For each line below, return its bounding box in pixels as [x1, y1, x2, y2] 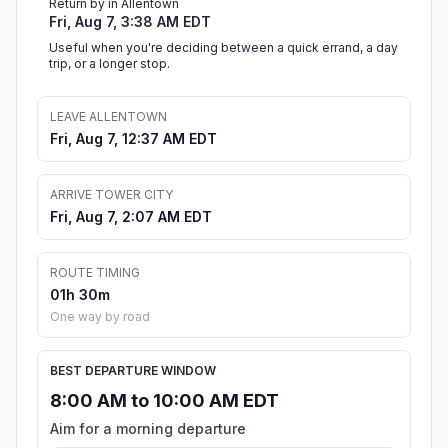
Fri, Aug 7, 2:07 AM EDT [50, 208, 212, 226]
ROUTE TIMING [50, 265, 140, 281]
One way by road [50, 309, 150, 325]
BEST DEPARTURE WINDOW [50, 363, 216, 379]
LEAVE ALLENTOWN [50, 109, 167, 125]
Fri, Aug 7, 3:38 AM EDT [49, 13, 211, 31]
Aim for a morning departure [50, 420, 246, 438]
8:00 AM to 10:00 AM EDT [50, 390, 279, 412]
